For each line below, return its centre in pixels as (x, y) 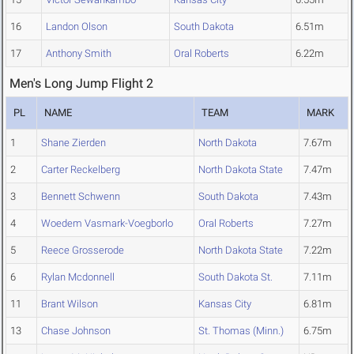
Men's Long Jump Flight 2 (81, 84)
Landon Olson (77, 27)
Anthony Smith (79, 54)
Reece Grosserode (83, 250)
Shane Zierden (73, 143)
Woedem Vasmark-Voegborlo (107, 224)
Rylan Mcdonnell (78, 277)
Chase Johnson (76, 331)
